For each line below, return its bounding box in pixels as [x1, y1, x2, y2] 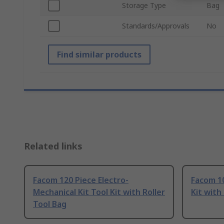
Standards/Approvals [122, 21, 189, 31]
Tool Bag [33, 198, 66, 210]
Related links [24, 140, 82, 152]
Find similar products [57, 49, 141, 60]
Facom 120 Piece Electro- [33, 174, 128, 186]
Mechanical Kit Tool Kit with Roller [33, 186, 165, 198]
